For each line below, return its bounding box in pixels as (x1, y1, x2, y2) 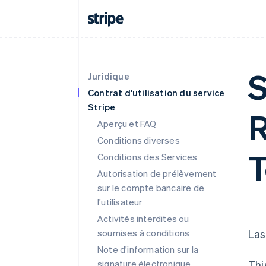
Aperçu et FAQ (97, 118, 157, 129)
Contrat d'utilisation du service (88, 87, 225, 99)
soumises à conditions (97, 227, 190, 239)
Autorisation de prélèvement (97, 167, 217, 179)
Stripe (88, 101, 116, 113)
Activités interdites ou (97, 213, 189, 224)
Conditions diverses (97, 134, 180, 146)
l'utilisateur (97, 196, 142, 208)
